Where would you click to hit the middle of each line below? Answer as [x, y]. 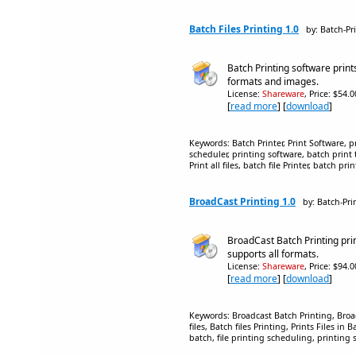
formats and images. [273, 81]
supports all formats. [273, 254]
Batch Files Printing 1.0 [244, 29]
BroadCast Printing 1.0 [242, 201]
